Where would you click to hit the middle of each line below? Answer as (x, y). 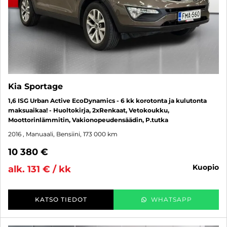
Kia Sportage (35, 86)
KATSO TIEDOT (61, 199)
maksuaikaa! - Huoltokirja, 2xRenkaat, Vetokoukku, (89, 110)
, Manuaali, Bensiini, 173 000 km (70, 134)
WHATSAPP (171, 199)
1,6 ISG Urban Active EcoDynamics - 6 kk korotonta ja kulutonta (107, 100)
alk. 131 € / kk (40, 169)
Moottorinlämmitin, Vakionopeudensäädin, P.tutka (88, 120)
